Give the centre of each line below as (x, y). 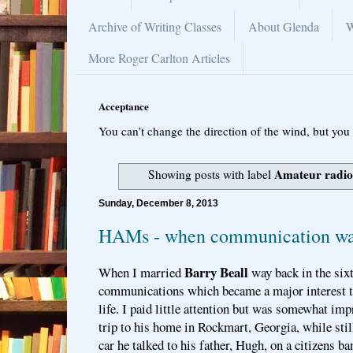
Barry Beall (216, 272)
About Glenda (284, 26)
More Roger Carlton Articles (159, 58)
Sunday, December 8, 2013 (158, 203)
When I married (141, 272)
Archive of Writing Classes (155, 26)
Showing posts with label (211, 175)
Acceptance (124, 106)
